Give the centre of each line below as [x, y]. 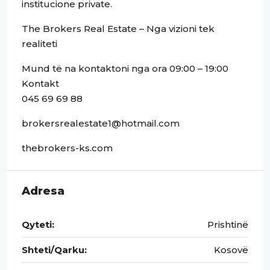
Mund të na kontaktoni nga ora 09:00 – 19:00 [125, 68]
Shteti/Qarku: [54, 250]
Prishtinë [228, 224]
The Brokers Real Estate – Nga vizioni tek [118, 29]
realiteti [39, 44]
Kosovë [231, 250]
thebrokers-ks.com [67, 148]
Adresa [43, 191]
